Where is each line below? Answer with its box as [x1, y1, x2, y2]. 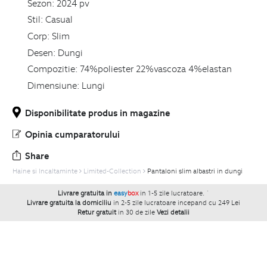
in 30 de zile [118, 207, 155, 216]
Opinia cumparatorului [25, 128, 120, 140]
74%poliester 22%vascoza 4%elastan [79, 63, 232, 75]
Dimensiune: [27, 79, 80, 91]
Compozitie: [27, 63, 78, 75]
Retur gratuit [77, 207, 116, 216]
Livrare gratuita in [58, 188, 114, 197]
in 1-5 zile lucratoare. [140, 188, 206, 197]
